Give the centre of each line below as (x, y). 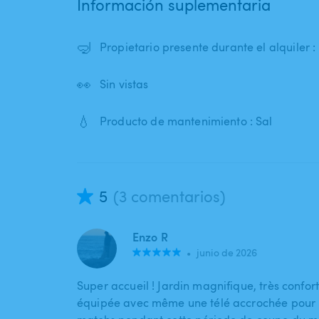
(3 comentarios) (169, 196)
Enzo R (150, 237)
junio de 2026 (227, 253)
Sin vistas (124, 84)
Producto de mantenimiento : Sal (186, 121)
